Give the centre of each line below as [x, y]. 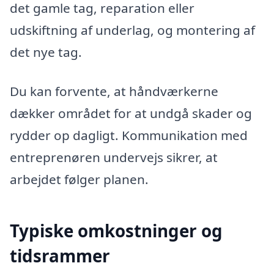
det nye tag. [46, 52]
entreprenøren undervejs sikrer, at [114, 157]
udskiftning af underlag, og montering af [132, 30]
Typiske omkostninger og [116, 231]
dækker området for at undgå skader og [131, 113]
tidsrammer [60, 256]
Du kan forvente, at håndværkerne [114, 91]
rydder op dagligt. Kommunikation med [129, 135]
